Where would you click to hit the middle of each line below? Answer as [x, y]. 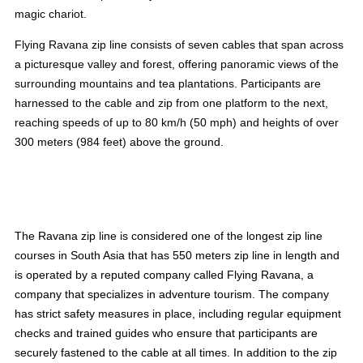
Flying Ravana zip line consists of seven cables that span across [179, 44]
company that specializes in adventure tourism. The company [172, 294]
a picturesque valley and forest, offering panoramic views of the [177, 64]
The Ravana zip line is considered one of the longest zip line [169, 235]
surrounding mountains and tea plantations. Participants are [168, 83]
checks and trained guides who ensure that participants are [166, 333]
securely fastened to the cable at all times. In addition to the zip [176, 352]
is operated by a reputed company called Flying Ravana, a [164, 274]
